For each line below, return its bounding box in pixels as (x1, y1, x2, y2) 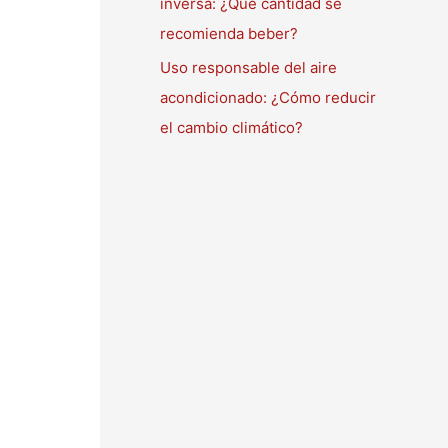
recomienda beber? (160, 24, 298, 44)
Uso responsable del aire (160, 57, 337, 77)
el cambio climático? (160, 117, 303, 137)
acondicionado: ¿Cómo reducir (160, 87, 376, 107)
